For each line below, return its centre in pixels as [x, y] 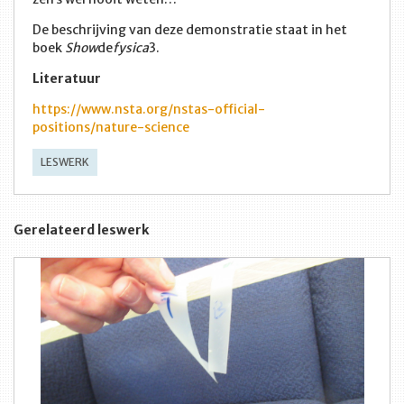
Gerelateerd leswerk [81, 230]
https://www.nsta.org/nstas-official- [149, 109]
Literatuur [67, 78]
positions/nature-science [111, 127]
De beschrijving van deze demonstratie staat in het [190, 29]
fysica [131, 47]
